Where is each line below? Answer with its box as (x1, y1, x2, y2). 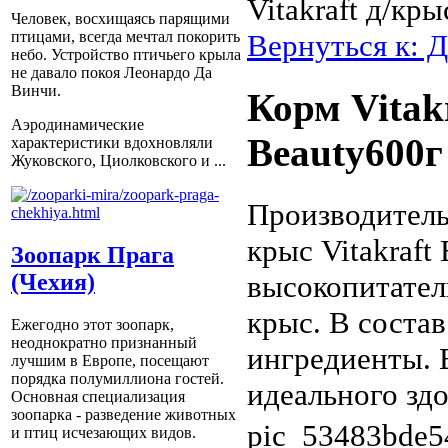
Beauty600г (247, 131, 443, 175)
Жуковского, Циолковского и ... (11, 152, 226, 170)
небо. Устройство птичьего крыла (11, 46, 241, 64)
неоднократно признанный (11, 334, 197, 352)
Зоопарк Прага (11, 242, 174, 269)
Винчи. (11, 82, 61, 100)
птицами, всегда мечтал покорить (11, 28, 240, 46)
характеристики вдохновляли (11, 134, 213, 152)
